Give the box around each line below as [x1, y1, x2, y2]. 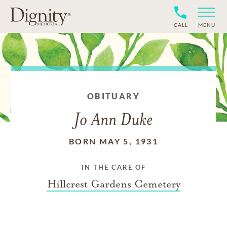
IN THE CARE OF [81, 163, 146, 171]
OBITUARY [87, 91, 140, 101]
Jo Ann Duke [74, 112, 153, 130]
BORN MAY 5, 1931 [68, 136, 159, 146]
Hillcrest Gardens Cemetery [47, 177, 180, 191]
